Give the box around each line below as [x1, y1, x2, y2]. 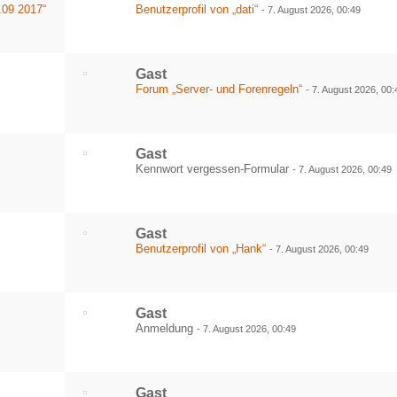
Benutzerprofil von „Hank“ [136, 242, 267, 255]
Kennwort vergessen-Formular [136, 162, 293, 175]
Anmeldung [136, 322, 198, 335]
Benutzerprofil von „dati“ [136, 3, 259, 16]
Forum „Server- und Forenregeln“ [136, 82, 303, 96]
